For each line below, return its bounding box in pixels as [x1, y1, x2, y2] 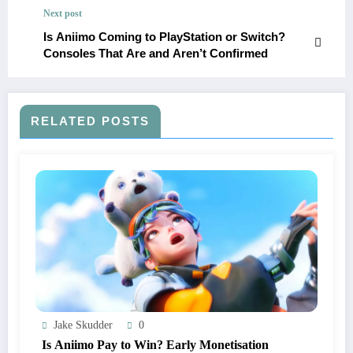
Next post [43, 8, 82, 20]
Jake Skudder [54, 319, 113, 332]
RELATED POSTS [31, 114, 150, 128]
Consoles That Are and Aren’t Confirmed [43, 46, 268, 61]
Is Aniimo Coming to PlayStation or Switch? [43, 30, 285, 44]
